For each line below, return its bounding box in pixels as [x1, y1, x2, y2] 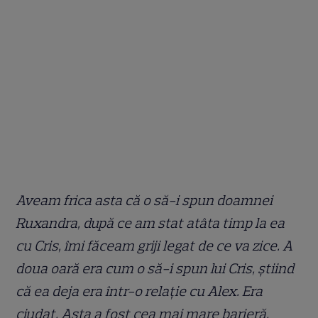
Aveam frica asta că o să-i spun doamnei [16, 191, 273, 209]
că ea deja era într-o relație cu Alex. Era [16, 282, 263, 300]
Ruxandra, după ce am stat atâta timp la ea [16, 214, 285, 231]
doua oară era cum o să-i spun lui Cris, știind [16, 259, 295, 277]
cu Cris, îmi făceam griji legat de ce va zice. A [16, 236, 293, 254]
